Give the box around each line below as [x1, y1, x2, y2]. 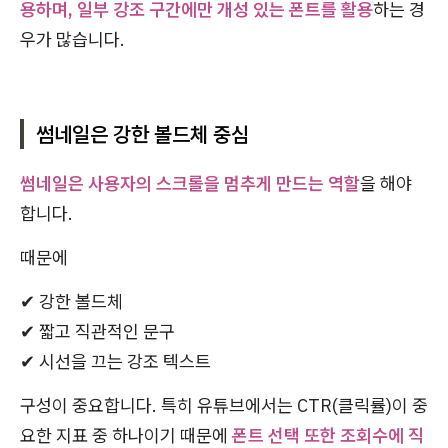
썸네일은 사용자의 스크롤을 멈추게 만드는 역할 [20, 171, 360, 195]
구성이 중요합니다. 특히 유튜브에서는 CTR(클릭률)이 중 [20, 393, 428, 417]
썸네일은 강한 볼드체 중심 [36, 119, 249, 148]
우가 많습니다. [20, 27, 125, 51]
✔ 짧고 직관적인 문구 [20, 319, 175, 343]
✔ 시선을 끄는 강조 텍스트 [20, 349, 211, 373]
